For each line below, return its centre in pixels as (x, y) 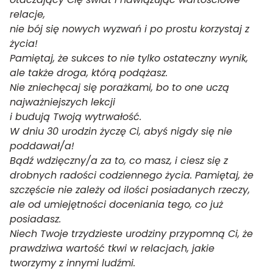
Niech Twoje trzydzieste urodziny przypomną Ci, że (131, 234)
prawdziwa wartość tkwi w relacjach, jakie (112, 248)
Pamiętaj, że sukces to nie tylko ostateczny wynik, (129, 58)
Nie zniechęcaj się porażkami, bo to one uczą (119, 87)
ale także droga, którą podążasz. (89, 73)
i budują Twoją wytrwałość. (76, 117)
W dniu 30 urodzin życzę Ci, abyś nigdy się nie (121, 131)
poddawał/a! (42, 146)
